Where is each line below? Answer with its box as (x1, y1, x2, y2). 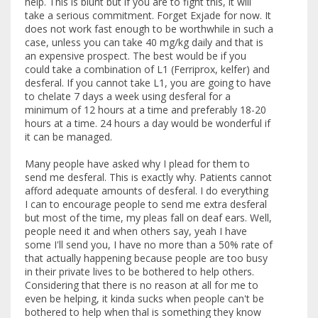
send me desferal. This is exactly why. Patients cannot (25, 170, 272, 184)
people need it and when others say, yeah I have (25, 224, 247, 238)
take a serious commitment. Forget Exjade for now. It (25, 8, 271, 22)
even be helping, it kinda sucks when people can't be (25, 291, 264, 305)
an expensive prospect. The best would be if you (25, 48, 246, 62)
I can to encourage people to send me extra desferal (25, 197, 267, 211)
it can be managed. (25, 129, 112, 143)
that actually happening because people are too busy (25, 251, 268, 265)
